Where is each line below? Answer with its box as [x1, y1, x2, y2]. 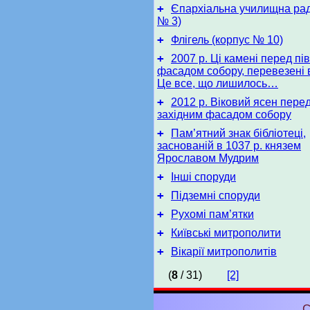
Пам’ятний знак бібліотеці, [171, 127, 306, 139]
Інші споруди [171, 171, 236, 183]
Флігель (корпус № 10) [171, 34, 283, 46]
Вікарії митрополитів [171, 246, 277, 257]
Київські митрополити [171, 227, 281, 239]
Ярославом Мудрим [157, 152, 259, 164]
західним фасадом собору [157, 109, 291, 120]
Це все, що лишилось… [157, 77, 278, 89]
